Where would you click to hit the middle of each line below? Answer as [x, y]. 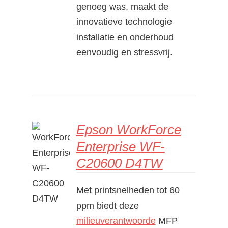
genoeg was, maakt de [122, 6]
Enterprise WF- [120, 146]
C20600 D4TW [119, 163]
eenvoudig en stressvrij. [124, 52]
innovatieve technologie [124, 22]
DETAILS [53, 166]
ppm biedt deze [107, 205]
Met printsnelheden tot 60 [128, 190]
